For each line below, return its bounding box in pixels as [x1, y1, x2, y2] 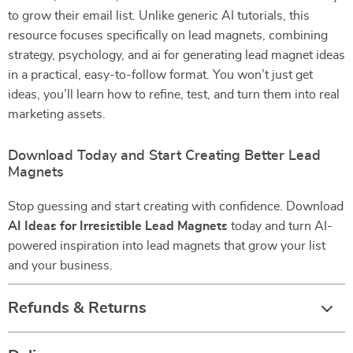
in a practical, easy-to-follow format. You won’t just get [8, 69, 313, 81]
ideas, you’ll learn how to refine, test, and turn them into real [8, 88, 340, 101]
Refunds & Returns [8, 300, 147, 316]
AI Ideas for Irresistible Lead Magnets [8, 220, 228, 232]
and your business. [8, 259, 113, 272]
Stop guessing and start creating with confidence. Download [8, 200, 344, 213]
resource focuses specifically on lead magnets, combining [8, 29, 328, 42]
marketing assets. [8, 108, 106, 121]
